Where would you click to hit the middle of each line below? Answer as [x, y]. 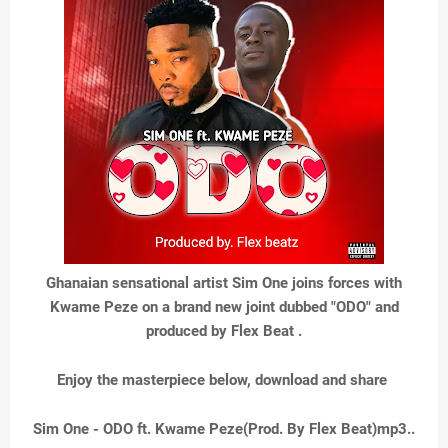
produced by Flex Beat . [224, 331]
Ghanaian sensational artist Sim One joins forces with [224, 283]
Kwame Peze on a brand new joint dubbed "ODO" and [224, 307]
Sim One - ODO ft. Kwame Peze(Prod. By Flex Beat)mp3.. [224, 429]
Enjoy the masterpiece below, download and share [224, 380]
